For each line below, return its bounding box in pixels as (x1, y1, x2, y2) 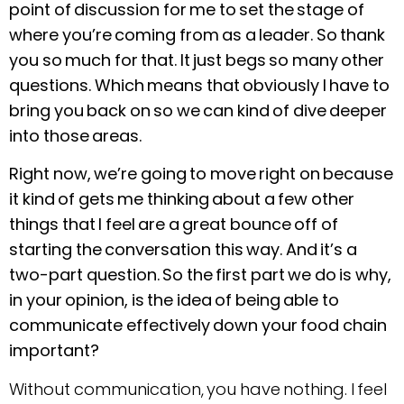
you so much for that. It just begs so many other (9, 48, 384, 71)
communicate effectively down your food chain (9, 314, 387, 337)
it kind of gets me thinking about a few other (9, 188, 354, 211)
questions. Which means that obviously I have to (9, 73, 390, 96)
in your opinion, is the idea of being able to (9, 289, 339, 312)
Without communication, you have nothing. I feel (9, 377, 387, 400)
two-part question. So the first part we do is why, (9, 263, 391, 287)
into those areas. (9, 124, 142, 147)
